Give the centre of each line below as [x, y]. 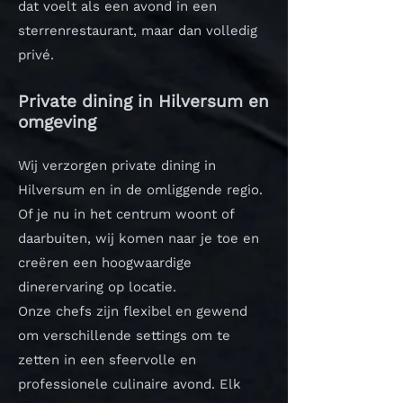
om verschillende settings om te [124, 336]
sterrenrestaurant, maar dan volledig [138, 31]
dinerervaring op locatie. [97, 287]
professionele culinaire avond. [119, 384]
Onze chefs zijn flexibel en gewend [133, 311]
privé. [36, 55]
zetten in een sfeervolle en [107, 360]
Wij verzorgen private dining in [117, 166]
